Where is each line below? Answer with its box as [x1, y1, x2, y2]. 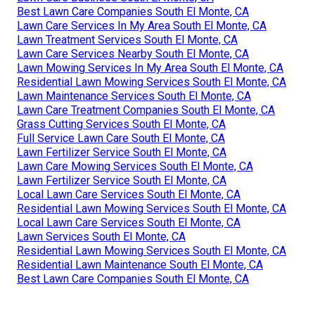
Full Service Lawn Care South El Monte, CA [17, 131, 225, 146]
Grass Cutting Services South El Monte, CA [17, 117, 226, 131]
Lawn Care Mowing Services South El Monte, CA [17, 160, 253, 174]
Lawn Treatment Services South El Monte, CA [17, 33, 238, 47]
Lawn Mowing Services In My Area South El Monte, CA [17, 61, 283, 75]
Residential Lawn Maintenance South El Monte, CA [17, 258, 263, 272]
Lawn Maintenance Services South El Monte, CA [17, 89, 251, 103]
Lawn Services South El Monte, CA [17, 230, 186, 244]
